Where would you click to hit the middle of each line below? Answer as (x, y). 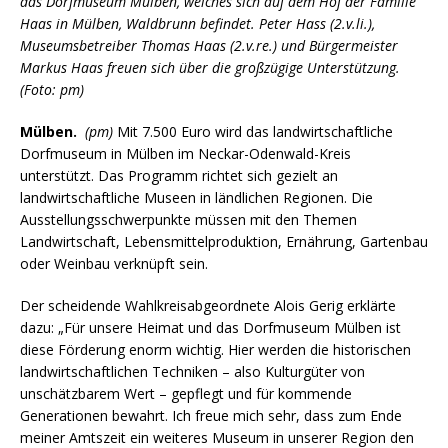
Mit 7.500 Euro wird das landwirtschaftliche (253, 131)
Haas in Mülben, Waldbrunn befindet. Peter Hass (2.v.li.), (197, 23)
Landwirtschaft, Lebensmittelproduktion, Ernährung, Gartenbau (224, 241)
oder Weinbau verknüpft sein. (114, 263)
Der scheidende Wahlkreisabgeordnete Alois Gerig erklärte (208, 305)
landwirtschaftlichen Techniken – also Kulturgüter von (192, 371)
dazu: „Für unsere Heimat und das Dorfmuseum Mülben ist (210, 327)
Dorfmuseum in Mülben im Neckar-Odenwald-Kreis (185, 153)
